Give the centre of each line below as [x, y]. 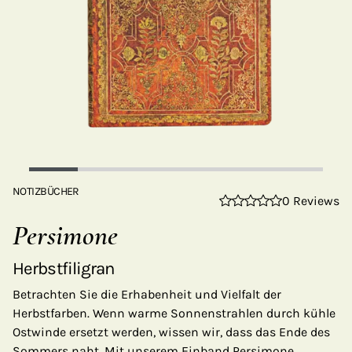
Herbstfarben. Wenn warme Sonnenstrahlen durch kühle [174, 313]
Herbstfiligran [64, 268]
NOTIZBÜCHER [46, 191]
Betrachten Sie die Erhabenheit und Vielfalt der [147, 294]
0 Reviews [311, 201]
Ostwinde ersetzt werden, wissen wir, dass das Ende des [171, 332]
